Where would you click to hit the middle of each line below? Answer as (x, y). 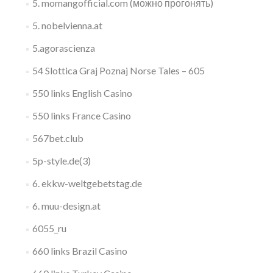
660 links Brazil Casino (80, 251)
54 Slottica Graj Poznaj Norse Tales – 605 (118, 70)
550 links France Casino (81, 115)
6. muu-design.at (66, 206)
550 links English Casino (82, 93)
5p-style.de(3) (61, 161)
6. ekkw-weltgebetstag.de (87, 183)
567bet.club (58, 138)
